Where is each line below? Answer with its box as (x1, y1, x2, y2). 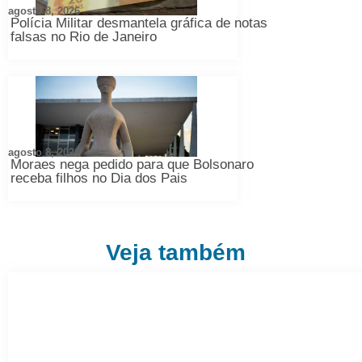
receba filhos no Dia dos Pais (11, 170, 187, 187)
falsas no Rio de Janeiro (11, 29, 157, 45)
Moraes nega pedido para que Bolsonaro (11, 157, 254, 173)
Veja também (106, 240, 246, 266)
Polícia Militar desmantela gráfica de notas (11, 15, 267, 32)
